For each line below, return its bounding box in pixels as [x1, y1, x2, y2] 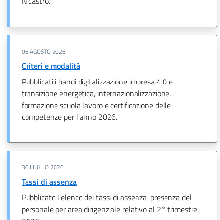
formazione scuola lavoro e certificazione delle [22, 99, 171, 111]
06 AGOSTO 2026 [22, 46, 66, 56]
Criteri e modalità [22, 59, 80, 72]
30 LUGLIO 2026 [22, 162, 64, 172]
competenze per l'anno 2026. [22, 110, 117, 123]
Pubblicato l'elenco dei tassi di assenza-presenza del [22, 191, 192, 203]
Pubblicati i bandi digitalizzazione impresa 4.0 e [22, 75, 173, 87]
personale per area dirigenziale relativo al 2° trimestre [22, 203, 197, 215]
